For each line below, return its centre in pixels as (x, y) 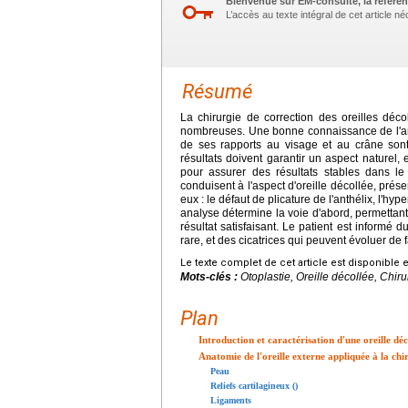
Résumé (217, 91)
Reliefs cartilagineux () (254, 385)
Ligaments (231, 400)
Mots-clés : (210, 276)
